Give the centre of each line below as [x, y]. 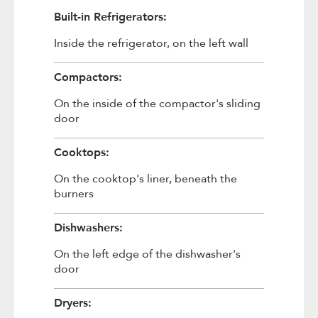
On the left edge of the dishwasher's [147, 254]
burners [73, 194]
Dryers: [72, 302]
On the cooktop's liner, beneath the [145, 179]
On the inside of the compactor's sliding [157, 104]
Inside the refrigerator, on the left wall [151, 43]
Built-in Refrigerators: [110, 16]
